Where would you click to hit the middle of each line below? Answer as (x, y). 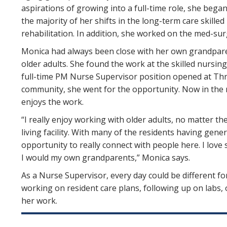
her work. (39, 201)
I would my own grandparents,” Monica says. (106, 158)
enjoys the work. (52, 102)
